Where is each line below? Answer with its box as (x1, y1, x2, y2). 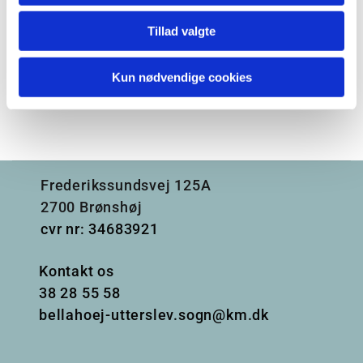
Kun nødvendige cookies (111, 70, 252, 84)
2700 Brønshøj (41, 198, 143, 216)
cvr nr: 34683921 (41, 220, 159, 237)
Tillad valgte (147, 23, 216, 38)
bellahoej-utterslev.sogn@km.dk (39, 305, 269, 323)
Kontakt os (39, 262, 114, 280)
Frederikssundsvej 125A (41, 176, 211, 194)
